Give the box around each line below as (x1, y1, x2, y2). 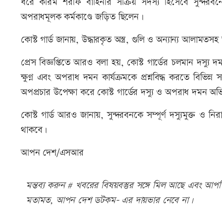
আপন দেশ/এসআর (21, 146, 84, 160)
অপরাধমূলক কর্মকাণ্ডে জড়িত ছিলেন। (21, 10, 147, 24)
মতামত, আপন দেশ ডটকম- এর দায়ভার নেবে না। (26, 194, 193, 208)
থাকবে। (21, 123, 48, 137)
